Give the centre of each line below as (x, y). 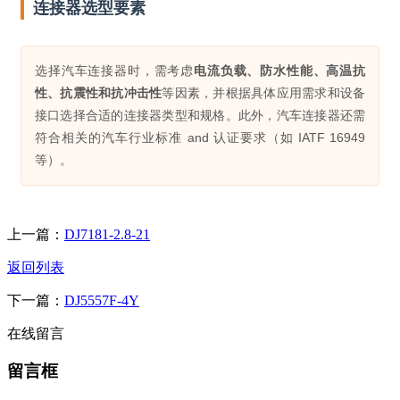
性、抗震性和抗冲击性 (99, 92)
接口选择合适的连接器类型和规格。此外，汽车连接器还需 (200, 115)
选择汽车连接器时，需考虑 (121, 70)
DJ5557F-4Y (102, 300)
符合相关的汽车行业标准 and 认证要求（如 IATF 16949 (200, 137)
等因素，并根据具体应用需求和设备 (264, 92)
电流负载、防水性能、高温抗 (280, 70)
